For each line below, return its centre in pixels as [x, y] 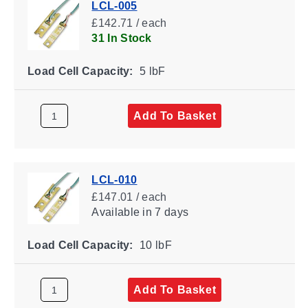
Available [115, 212]
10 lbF [154, 245]
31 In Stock [121, 38]
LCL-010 [114, 179]
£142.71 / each [129, 23]
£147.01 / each [129, 197]
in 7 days [164, 212]
